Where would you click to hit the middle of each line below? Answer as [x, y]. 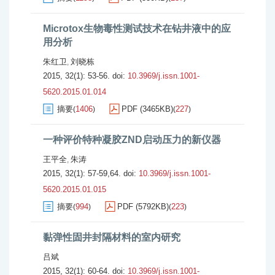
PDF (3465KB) [147, 109]
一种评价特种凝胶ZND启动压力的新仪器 [132, 140]
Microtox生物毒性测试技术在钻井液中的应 [137, 29]
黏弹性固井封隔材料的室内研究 [112, 237]
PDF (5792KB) [143, 207]
